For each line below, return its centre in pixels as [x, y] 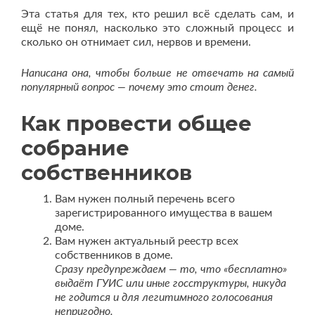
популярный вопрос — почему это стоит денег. [139, 87]
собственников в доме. [114, 255]
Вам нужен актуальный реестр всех [147, 241]
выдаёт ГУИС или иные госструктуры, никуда [171, 283]
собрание [75, 148]
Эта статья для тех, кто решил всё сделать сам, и [157, 14]
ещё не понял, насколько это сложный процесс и [157, 28]
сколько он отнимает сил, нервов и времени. [136, 42]
